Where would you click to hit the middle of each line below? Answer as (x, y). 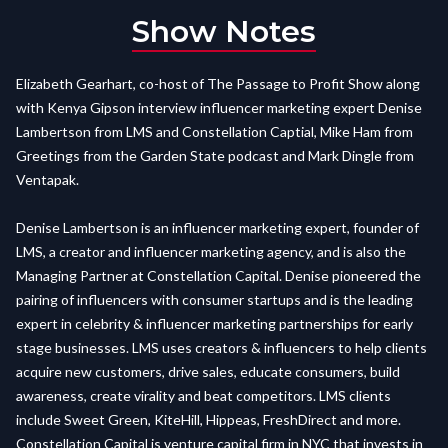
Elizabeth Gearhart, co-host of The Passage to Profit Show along (218, 83)
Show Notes (224, 31)
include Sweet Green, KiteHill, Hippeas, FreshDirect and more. (208, 419)
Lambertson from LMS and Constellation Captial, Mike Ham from (214, 131)
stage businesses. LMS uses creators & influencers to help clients (221, 347)
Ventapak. (47, 179)
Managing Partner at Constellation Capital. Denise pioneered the (218, 275)
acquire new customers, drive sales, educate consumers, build (208, 371)
